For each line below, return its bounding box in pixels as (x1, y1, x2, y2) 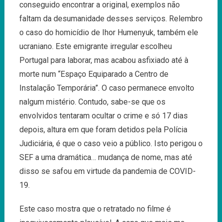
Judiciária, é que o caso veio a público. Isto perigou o (19, 138, 203, 148)
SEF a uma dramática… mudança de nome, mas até (19, 152, 192, 162)
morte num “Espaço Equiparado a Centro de (19, 69, 168, 79)
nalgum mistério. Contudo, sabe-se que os (19, 97, 166, 107)
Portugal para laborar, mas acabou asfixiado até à (19, 55, 188, 65)
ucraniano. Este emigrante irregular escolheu (19, 41, 172, 51)
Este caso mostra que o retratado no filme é (19, 204, 171, 214)
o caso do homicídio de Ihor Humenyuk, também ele (19, 27, 198, 37)
